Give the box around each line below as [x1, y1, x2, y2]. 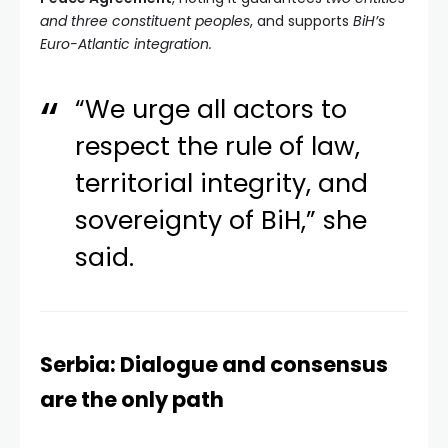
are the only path [40, 384, 224, 414]
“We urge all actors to [75, 91, 348, 127]
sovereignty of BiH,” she [75, 202, 368, 238]
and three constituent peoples [40, 10, 250, 31]
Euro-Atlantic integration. [40, 33, 212, 54]
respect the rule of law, [75, 128, 361, 164]
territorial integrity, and [75, 165, 369, 201]
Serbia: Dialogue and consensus [40, 349, 388, 379]
